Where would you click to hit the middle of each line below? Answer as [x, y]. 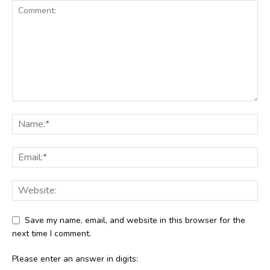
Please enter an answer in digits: [75, 259]
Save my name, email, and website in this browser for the [135, 220]
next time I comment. [52, 234]
